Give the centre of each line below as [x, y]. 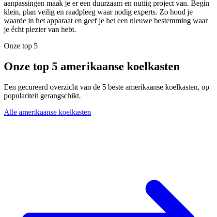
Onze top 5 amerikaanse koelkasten [92, 67]
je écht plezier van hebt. [40, 30]
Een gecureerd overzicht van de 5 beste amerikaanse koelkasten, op [107, 87]
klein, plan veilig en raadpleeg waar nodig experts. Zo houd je [98, 12]
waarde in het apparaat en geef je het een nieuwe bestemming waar [106, 21]
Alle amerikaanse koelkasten [47, 112]
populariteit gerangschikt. [42, 96]
